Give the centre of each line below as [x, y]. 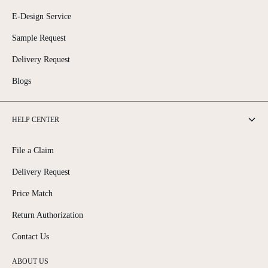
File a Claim [33, 151]
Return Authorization [48, 215]
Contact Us [31, 237]
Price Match [32, 194]
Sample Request [39, 38]
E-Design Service [42, 17]
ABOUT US [30, 262]
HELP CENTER [36, 120]
